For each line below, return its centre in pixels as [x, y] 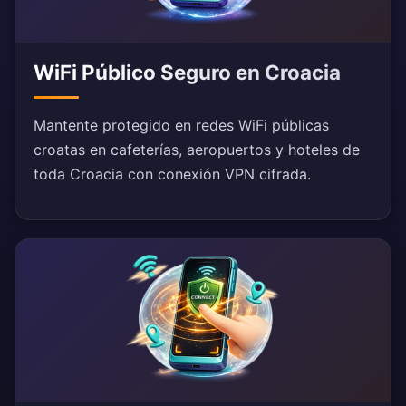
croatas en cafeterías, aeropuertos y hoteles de [197, 150]
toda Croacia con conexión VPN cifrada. [172, 174]
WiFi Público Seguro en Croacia [187, 72]
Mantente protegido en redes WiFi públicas [181, 126]
